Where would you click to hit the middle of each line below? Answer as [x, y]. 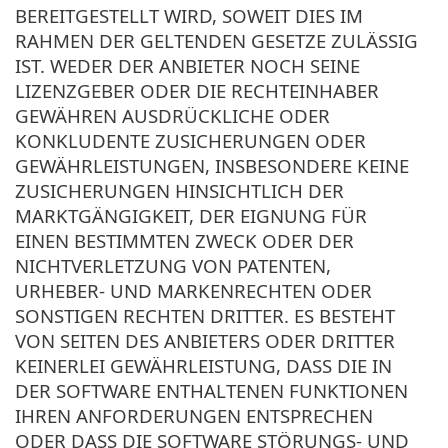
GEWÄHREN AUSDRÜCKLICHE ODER [172, 115]
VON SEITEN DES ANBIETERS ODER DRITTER [205, 340]
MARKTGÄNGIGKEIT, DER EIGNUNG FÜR [191, 215]
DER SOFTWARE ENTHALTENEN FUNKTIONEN [211, 390]
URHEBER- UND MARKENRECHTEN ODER [193, 290]
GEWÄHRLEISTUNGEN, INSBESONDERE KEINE [212, 165]
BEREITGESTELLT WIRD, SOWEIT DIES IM [189, 15]
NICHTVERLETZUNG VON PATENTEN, [173, 265]
